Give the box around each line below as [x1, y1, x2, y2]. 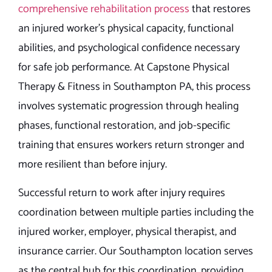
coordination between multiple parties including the [18, 203, 254, 222]
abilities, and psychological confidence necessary [18, 39, 240, 58]
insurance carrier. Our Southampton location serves [18, 242, 253, 260]
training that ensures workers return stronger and [18, 136, 245, 155]
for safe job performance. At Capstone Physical [18, 58, 229, 77]
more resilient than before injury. [18, 155, 167, 174]
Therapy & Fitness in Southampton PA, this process [18, 78, 251, 97]
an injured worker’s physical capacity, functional [18, 19, 234, 38]
